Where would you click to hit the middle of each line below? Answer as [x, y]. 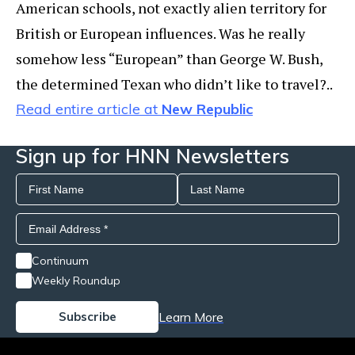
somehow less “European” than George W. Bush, [169, 59]
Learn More [191, 317]
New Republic [207, 109]
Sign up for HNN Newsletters [153, 156]
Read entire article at [89, 109]
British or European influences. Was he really [160, 34]
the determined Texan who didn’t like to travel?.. [174, 84]
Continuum [60, 261]
